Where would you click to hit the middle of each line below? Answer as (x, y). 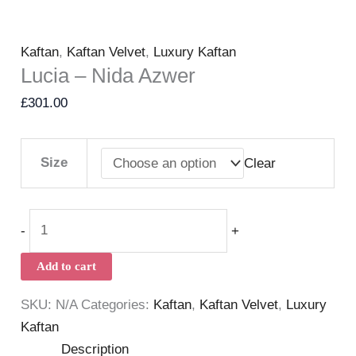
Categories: (118, 305)
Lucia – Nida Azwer (108, 76)
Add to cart (67, 267)
